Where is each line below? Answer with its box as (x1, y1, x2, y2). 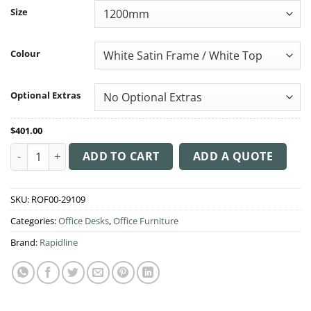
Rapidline (40, 235, 78, 249)
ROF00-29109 (31, 192, 85, 205)
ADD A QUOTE (192, 148, 274, 164)
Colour (10, 47, 40, 60)
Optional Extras (10, 88, 81, 101)
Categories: (10, 214, 58, 227)
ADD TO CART (82, 148, 160, 164)
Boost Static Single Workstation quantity (10, 143, 205, 157)
